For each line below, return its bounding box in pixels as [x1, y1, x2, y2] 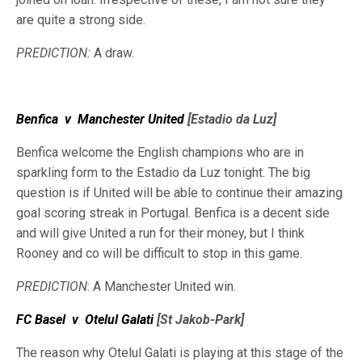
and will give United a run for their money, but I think [16, 225, 305, 241]
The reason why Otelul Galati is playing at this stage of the [16, 345, 343, 360]
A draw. [90, 45, 134, 61]
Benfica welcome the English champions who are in [16, 145, 304, 160]
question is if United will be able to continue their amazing [16, 185, 343, 200]
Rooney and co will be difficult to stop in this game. [16, 246, 302, 261]
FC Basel [16, 312, 65, 327]
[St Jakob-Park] [154, 312, 244, 327]
